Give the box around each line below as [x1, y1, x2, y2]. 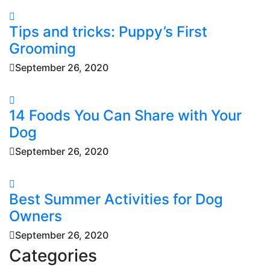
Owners [9, 207, 62, 225]
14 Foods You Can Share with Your [9, 106, 242, 124]
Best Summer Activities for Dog [9, 190, 223, 208]
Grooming [9, 39, 76, 57]
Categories [9, 245, 97, 266]
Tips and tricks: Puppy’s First [9, 22, 207, 40]
